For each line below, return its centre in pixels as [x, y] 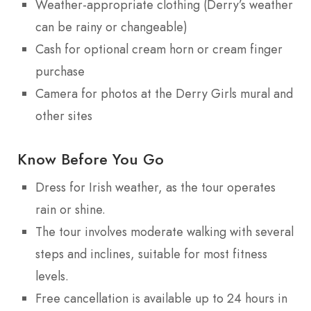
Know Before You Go [91, 159]
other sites [64, 116]
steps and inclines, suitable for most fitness [151, 254]
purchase [60, 71]
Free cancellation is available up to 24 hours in [161, 299]
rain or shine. [70, 210]
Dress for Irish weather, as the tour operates [155, 188]
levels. [52, 277]
